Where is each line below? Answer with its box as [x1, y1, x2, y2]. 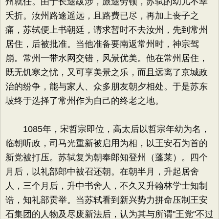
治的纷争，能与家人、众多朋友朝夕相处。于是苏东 [5, 82, 208, 91]
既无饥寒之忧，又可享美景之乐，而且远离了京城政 [5, 67, 208, 77]
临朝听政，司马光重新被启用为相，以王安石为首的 [5, 138, 208, 148]
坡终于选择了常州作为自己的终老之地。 [5, 96, 164, 106]
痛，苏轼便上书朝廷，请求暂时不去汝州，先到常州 [5, 25, 208, 35]
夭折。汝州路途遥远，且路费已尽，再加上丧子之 [5, 11, 199, 21]
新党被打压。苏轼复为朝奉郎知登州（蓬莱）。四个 [5, 153, 208, 162]
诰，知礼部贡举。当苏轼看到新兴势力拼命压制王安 [5, 195, 208, 205]
